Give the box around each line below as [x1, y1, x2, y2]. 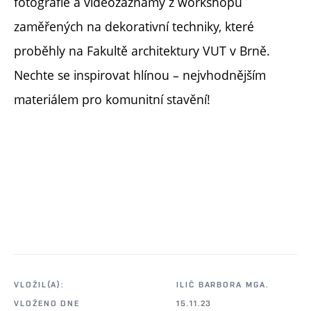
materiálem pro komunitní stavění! [14, 91, 210, 108]
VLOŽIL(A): [14, 280, 65, 290]
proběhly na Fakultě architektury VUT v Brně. [14, 42, 270, 60]
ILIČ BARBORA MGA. [176, 280, 269, 290]
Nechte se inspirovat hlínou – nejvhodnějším [14, 67, 266, 84]
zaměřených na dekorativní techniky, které [14, 18, 254, 35]
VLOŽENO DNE [14, 299, 81, 309]
